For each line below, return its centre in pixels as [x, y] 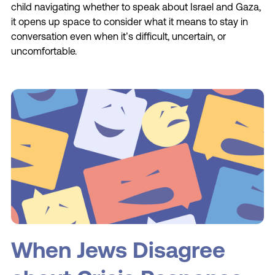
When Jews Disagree [118, 250]
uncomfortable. [44, 51]
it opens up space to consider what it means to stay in [129, 21]
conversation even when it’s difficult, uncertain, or [118, 36]
